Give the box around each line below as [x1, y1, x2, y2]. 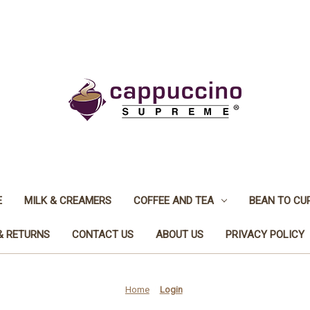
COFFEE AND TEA [133, 194, 214, 207]
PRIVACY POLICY [226, 228, 304, 241]
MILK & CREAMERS [24, 194, 111, 207]
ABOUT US [156, 228, 203, 241]
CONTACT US [72, 228, 134, 241]
